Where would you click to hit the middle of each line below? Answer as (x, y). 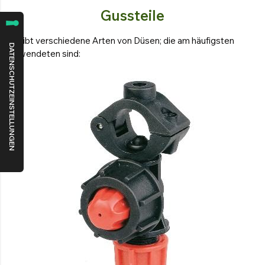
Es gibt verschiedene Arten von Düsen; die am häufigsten (120, 40)
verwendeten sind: (43, 53)
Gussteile (132, 15)
